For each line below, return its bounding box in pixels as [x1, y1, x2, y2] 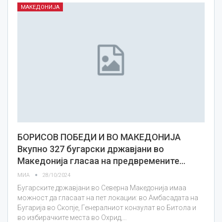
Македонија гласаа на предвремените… [17, 156, 185, 166]
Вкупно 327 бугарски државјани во [17, 144, 164, 155]
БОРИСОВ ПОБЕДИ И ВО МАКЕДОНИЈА [17, 132, 181, 143]
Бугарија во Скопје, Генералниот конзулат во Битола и [17, 204, 196, 212]
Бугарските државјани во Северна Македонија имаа [17, 184, 186, 192]
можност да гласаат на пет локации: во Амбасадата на [17, 194, 198, 202]
